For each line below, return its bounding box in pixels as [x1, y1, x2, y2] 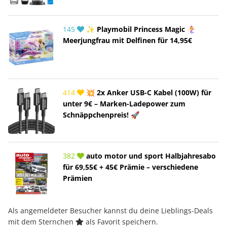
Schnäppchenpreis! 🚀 [63, 109, 139, 120]
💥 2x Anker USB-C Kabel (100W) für [84, 87, 211, 97]
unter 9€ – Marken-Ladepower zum [63, 98, 185, 108]
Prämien [63, 173, 92, 183]
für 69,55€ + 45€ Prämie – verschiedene [63, 162, 198, 172]
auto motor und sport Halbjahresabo [84, 150, 216, 161]
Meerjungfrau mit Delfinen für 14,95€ [63, 35, 192, 45]
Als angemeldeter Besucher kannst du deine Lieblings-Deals [8, 205, 213, 215]
